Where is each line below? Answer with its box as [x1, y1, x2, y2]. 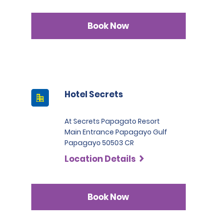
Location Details [65, 153, 136, 165]
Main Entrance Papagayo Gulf [65, 127, 168, 137]
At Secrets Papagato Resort [65, 116, 160, 126]
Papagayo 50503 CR [65, 138, 134, 148]
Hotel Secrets [65, 88, 124, 100]
